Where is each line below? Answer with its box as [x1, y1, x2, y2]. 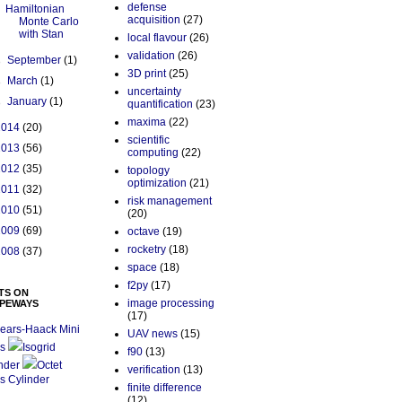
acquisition [127, 13, 180, 27]
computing [127, 146, 179, 160]
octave [127, 225, 160, 239]
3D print [127, 67, 166, 81]
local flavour [127, 31, 187, 45]
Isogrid [22, 341, 56, 354]
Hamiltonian [4, 3, 65, 16]
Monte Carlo [18, 15, 79, 29]
